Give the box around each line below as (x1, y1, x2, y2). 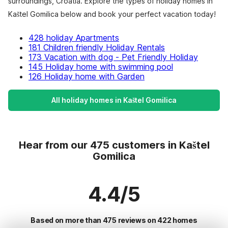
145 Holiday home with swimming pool (28, 62, 173, 72)
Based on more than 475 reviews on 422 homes (31, 216, 197, 224)
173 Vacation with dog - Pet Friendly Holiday (28, 52, 198, 62)
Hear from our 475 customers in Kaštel (18, 139, 210, 151)
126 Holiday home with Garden (28, 71, 145, 81)
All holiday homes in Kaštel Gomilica (51, 96, 177, 104)
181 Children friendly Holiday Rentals (28, 42, 165, 52)
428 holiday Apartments (28, 33, 119, 43)
